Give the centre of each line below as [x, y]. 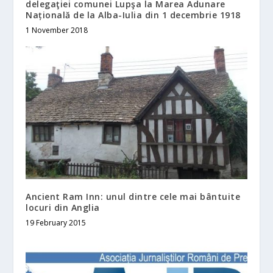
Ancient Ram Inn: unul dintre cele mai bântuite [133, 196]
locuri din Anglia [63, 207]
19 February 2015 [56, 222]
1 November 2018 [57, 30]
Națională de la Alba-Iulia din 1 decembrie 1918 [133, 15]
